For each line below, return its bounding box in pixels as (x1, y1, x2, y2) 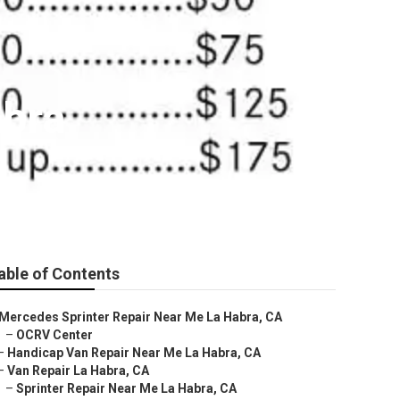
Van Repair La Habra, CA (7, 363, 149, 378)
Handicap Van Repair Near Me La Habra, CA (7, 346, 261, 360)
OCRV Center (16, 328, 93, 342)
